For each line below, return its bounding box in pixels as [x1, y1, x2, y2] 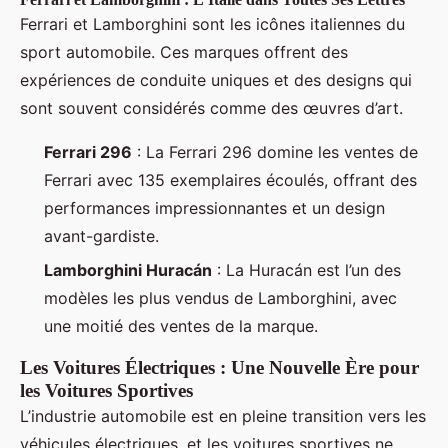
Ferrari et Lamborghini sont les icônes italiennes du [20, 13, 405, 34]
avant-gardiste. [44, 225, 159, 246]
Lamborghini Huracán [44, 259, 212, 280]
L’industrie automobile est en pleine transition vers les [20, 405, 426, 426]
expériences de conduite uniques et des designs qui [20, 69, 412, 90]
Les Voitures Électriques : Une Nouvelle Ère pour [20, 356, 419, 378]
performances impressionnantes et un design [44, 197, 385, 218]
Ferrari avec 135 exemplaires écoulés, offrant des [44, 169, 417, 190]
